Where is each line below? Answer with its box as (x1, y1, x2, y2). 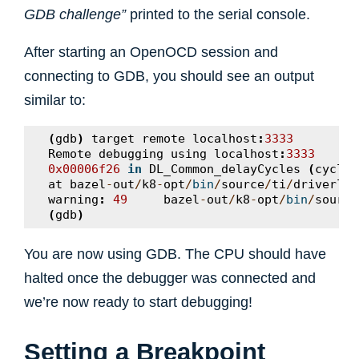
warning (48, 192, 99, 207)
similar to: (24, 91, 86, 108)
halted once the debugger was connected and (24, 269, 316, 286)
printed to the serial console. (126, 6, 310, 22)
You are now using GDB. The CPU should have (24, 245, 326, 262)
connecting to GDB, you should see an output (24, 67, 314, 84)
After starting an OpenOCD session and (24, 43, 278, 60)
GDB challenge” (24, 6, 126, 22)
